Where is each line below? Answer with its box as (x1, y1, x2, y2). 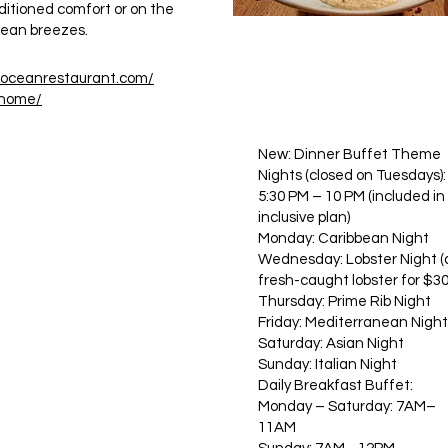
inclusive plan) (258, 210, 350, 225)
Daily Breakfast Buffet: (258, 378, 413, 393)
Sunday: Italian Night (258, 357, 397, 372)
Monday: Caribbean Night (258, 231, 429, 246)
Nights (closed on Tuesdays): (258, 168, 446, 183)
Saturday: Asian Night (258, 336, 404, 351)
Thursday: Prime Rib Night (258, 294, 431, 309)
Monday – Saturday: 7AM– (258, 399, 436, 414)
